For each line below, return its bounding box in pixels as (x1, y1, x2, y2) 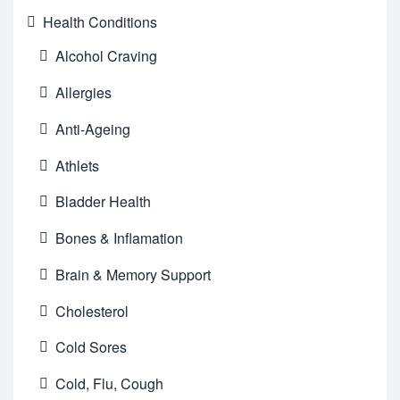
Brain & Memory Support (55, 263, 212, 285)
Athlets (55, 154, 100, 176)
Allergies (55, 82, 112, 103)
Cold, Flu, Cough (55, 373, 164, 395)
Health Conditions (43, 11, 157, 32)
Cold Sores (55, 337, 128, 358)
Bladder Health (55, 191, 152, 212)
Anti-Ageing (55, 118, 131, 139)
